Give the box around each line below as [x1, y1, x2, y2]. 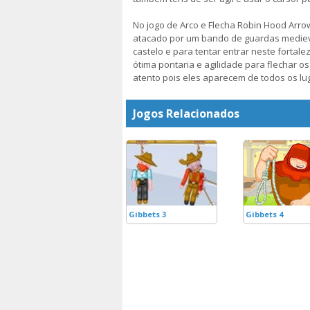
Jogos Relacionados [133, 106, 239, 121]
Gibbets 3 [129, 209, 166, 219]
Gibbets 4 [246, 209, 283, 219]
